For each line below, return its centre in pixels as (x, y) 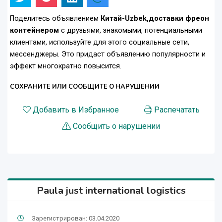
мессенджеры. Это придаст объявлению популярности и (108, 55)
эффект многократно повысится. (66, 66)
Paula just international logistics (111, 191)
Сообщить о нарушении (116, 126)
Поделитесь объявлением (55, 19)
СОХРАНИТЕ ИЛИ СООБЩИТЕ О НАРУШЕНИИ (85, 87)
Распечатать (177, 110)
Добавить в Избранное (76, 110)
